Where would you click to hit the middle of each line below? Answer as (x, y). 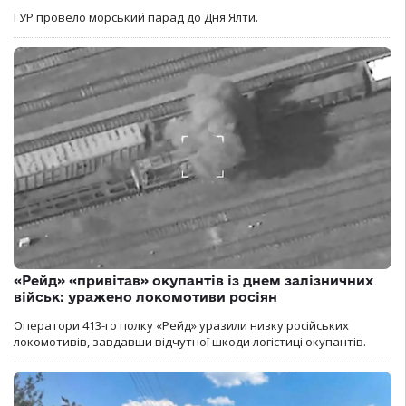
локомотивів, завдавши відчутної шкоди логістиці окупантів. (190, 341)
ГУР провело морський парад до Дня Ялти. (136, 18)
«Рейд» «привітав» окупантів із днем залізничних (193, 280)
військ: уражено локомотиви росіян (145, 296)
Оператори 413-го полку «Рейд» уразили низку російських (181, 325)
